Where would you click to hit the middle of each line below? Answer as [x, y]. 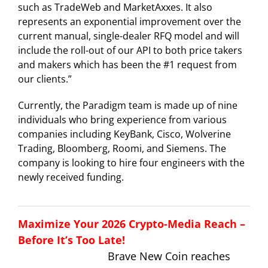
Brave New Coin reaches [169, 256]
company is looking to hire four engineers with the [131, 162]
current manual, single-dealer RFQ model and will [129, 36]
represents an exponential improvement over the [130, 21]
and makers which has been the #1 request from [127, 64]
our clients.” [45, 79]
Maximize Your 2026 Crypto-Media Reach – [132, 223]
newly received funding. [71, 177]
